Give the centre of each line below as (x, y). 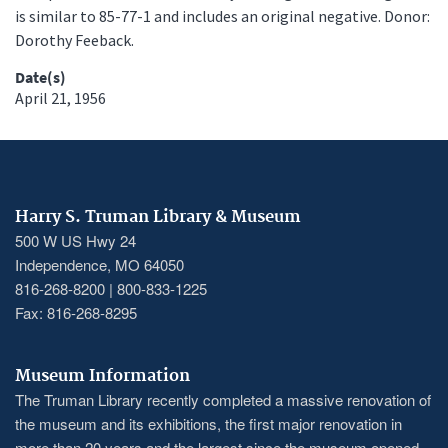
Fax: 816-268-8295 (76, 312)
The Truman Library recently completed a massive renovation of (223, 399)
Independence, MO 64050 (99, 264)
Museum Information (102, 375)
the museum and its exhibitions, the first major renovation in (208, 423)
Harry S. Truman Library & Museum (158, 216)
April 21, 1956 (60, 97)
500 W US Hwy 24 (75, 240)
